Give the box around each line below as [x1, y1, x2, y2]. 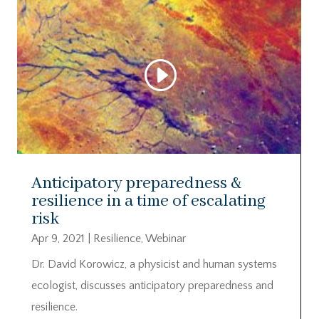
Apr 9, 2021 [31, 231, 85, 245]
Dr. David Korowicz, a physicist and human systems [31, 257, 277, 271]
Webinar [145, 231, 186, 245]
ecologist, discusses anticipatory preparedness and [31, 278, 273, 292]
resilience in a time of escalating [31, 190, 266, 211]
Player [16, 17, 53, 33]
